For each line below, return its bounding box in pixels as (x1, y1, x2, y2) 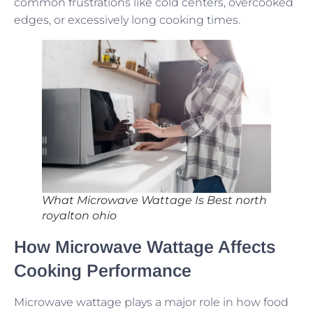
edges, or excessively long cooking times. (14, 13, 240, 27)
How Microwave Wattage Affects (14, 237, 275, 257)
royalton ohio (42, 209, 117, 223)
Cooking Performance (14, 261, 191, 281)
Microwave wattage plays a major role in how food (14, 296, 289, 310)
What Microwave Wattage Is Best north (42, 194, 267, 208)
